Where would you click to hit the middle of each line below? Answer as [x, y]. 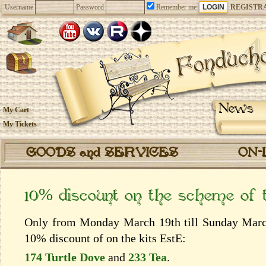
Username [19, 7]
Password [90, 7]
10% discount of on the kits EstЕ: [105, 238]
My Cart [16, 110]
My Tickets [20, 124]
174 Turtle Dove [65, 257]
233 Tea [148, 257]
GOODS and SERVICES [102, 153]
